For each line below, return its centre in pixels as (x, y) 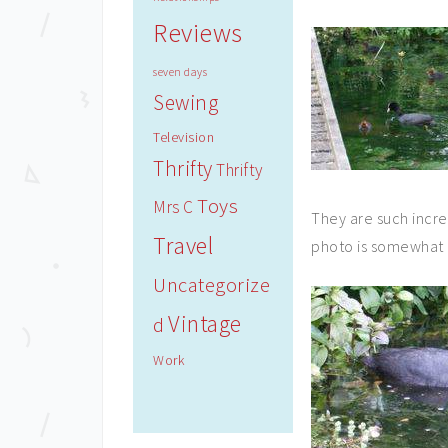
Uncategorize (211, 285)
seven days (180, 72)
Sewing (185, 102)
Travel (183, 245)
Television (183, 137)
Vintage (205, 323)
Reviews (198, 32)
